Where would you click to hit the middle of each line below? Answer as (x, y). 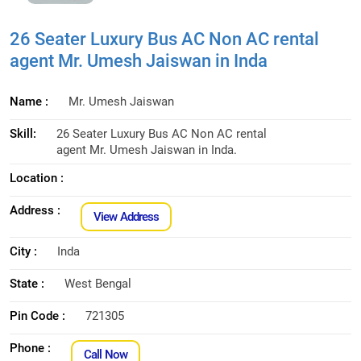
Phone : (30, 348)
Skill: (23, 133)
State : (27, 283)
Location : (37, 178)
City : (23, 251)
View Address (127, 216)
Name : (29, 101)
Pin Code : (37, 315)
